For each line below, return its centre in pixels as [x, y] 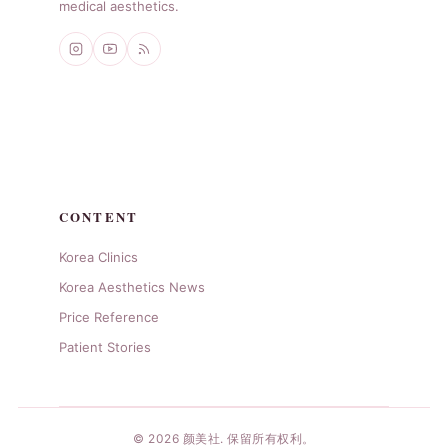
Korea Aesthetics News [132, 287]
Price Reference [109, 317]
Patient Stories [105, 347]
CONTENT [98, 217]
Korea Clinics [99, 257]
